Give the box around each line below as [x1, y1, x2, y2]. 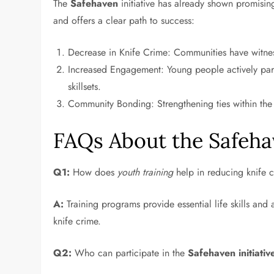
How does [70, 165, 118, 179]
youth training [117, 165, 174, 179]
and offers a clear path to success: [53, 13, 195, 28]
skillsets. [68, 80, 102, 94]
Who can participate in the [72, 246, 188, 260]
